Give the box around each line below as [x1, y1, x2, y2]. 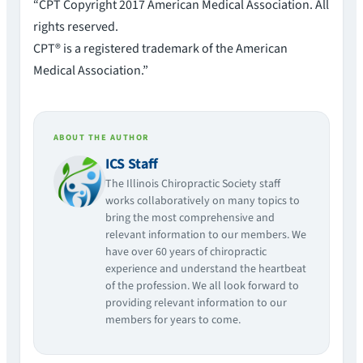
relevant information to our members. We [105, 226, 306, 243]
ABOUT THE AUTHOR [53, 130, 149, 143]
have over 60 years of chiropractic [105, 243, 267, 260]
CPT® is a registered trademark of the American [33, 39, 288, 58]
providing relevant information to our [105, 294, 287, 311]
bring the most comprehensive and [105, 209, 275, 226]
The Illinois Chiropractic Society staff [105, 175, 280, 192]
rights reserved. [33, 17, 118, 36]
